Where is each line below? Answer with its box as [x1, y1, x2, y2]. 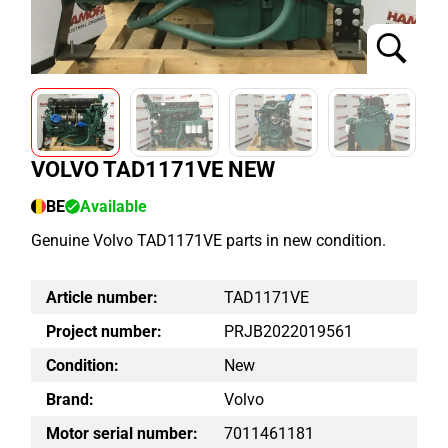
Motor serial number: [46, 423, 199, 443]
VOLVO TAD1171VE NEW [31, 157, 276, 183]
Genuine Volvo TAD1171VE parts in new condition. [31, 231, 387, 251]
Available [80, 197, 148, 217]
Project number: [46, 321, 163, 341]
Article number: [46, 287, 159, 307]
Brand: [46, 389, 95, 409]
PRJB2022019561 [224, 321, 353, 341]
